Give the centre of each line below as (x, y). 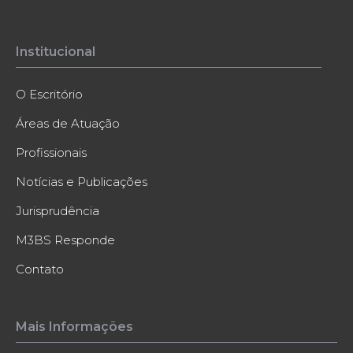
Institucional (56, 52)
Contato (40, 269)
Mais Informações (74, 327)
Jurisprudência (58, 211)
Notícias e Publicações (82, 182)
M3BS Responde (65, 240)
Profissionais (51, 153)
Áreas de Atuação (68, 124)
